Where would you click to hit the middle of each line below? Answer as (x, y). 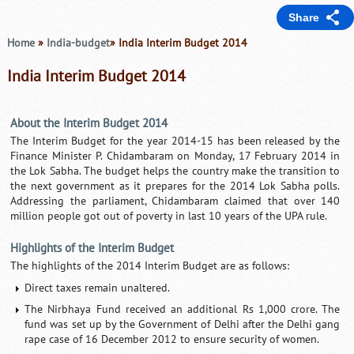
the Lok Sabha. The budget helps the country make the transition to (175, 171)
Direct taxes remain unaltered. (98, 288)
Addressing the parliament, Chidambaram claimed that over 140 (175, 201)
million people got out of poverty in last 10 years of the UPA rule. (169, 216)
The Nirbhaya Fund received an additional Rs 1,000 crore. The (183, 309)
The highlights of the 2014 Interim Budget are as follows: (150, 265)
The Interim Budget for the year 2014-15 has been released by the (175, 141)
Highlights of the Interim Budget (92, 248)
